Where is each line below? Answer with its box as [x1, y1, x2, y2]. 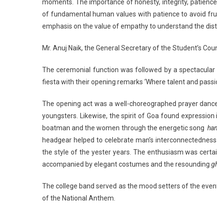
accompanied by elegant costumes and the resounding [42, 160, 211, 168]
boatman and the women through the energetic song [42, 124, 208, 132]
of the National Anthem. [42, 194, 115, 202]
